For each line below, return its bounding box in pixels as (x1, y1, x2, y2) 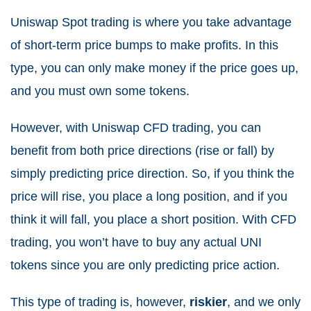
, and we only (227, 294, 301, 309)
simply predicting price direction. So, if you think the (10, 166, 294, 180)
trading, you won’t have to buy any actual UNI (10, 235, 262, 249)
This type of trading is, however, (10, 294, 190, 309)
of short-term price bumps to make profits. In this (10, 37, 278, 52)
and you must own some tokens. (10, 83, 190, 98)
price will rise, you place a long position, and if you (10, 189, 287, 203)
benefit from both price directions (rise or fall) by (10, 143, 274, 158)
